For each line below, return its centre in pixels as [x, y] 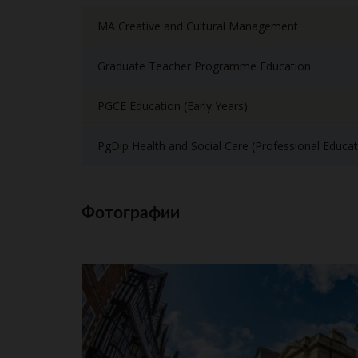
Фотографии [131, 213]
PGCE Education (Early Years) [173, 106]
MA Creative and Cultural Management [198, 26]
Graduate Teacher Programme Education [204, 66]
